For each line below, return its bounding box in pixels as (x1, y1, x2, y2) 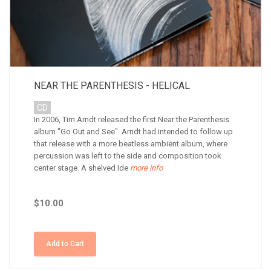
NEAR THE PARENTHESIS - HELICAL (34, 80, 190, 91)
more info (128, 163, 163, 172)
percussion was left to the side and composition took (34, 151, 221, 160)
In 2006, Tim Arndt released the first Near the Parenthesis (34, 115, 229, 124)
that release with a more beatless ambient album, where (34, 139, 227, 148)
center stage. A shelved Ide (34, 163, 128, 172)
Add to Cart (46, 240, 84, 248)
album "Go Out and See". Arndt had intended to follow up (34, 127, 233, 136)
